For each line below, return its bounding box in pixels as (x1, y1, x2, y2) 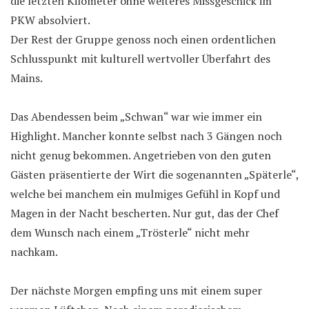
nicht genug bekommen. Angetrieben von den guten (10, 147, 274, 163)
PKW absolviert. (10, 12, 90, 28)
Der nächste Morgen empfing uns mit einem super (10, 282, 262, 298)
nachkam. (10, 243, 58, 259)
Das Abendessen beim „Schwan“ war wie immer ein (10, 108, 262, 124)
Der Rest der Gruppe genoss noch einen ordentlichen (10, 31, 276, 47)
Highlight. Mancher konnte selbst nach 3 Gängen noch (10, 128, 282, 143)
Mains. (10, 70, 43, 86)
